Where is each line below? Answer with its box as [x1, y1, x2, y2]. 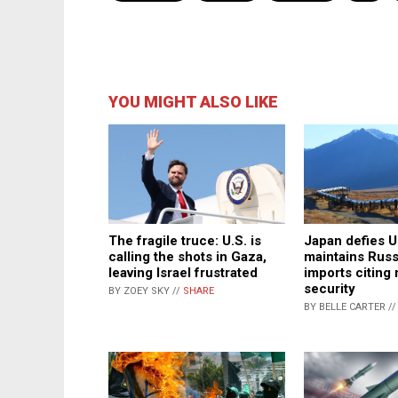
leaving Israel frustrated [108, 265, 258, 282]
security [304, 281, 355, 298]
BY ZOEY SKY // [108, 285, 183, 298]
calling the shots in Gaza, [108, 249, 267, 266]
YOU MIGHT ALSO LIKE [108, 92, 278, 112]
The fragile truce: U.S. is [108, 233, 261, 250]
